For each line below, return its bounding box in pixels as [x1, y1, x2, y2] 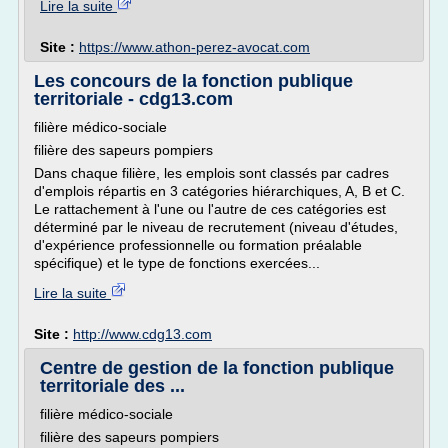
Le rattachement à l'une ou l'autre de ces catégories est [34, 201, 386, 217]
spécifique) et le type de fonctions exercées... [34, 255, 320, 271]
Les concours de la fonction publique [34, 71, 353, 91]
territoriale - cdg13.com [34, 89, 233, 109]
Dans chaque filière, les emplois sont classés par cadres [34, 165, 389, 181]
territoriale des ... [40, 376, 185, 396]
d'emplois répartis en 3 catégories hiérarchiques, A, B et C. [34, 183, 405, 199]
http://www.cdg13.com [73, 326, 212, 342]
